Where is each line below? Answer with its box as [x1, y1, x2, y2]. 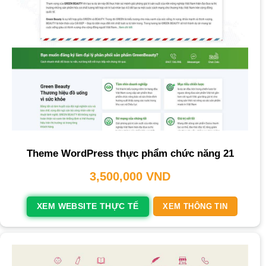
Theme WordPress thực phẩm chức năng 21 [26, 147, 234, 159]
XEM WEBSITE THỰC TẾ [36, 201, 139, 211]
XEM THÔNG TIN [163, 202, 228, 211]
